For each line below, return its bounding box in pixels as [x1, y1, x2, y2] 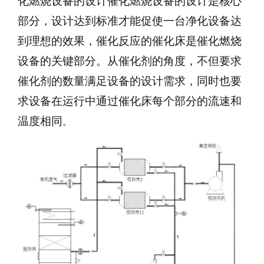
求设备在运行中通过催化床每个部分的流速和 [18, 95, 242, 107]
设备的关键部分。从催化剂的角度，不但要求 [18, 55, 242, 67]
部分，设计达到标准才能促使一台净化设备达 [18, 15, 242, 27]
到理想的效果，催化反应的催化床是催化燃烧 [18, 35, 242, 47]
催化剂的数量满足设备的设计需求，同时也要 [18, 75, 242, 87]
